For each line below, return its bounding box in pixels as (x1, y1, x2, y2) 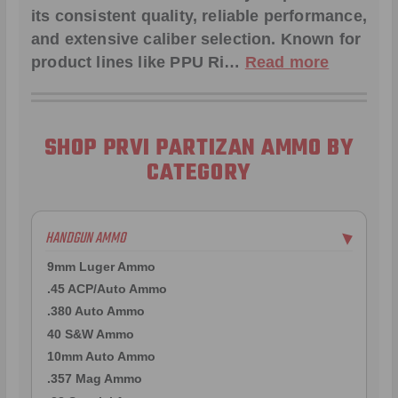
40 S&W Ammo (46, 326, 134, 341)
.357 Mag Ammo (46, 371, 142, 386)
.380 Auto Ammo (46, 304, 145, 319)
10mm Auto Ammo (46, 348, 155, 363)
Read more (244, 52, 330, 71)
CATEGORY (147, 155, 251, 191)
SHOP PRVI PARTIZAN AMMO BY (44, 130, 354, 166)
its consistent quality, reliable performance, (31, 6, 367, 25)
